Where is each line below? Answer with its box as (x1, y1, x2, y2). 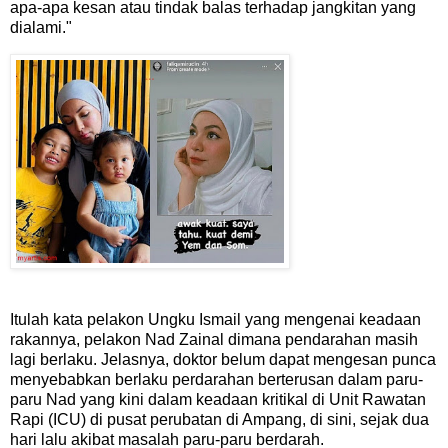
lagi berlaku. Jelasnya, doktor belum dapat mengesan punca (10, 351, 436, 369)
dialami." (10, 19, 72, 37)
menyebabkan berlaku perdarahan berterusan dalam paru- (10, 371, 423, 389)
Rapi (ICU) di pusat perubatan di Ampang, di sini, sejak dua (10, 411, 429, 429)
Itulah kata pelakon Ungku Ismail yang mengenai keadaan (10, 311, 421, 329)
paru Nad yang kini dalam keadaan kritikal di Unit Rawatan (10, 391, 426, 409)
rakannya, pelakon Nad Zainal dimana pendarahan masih (10, 331, 418, 349)
